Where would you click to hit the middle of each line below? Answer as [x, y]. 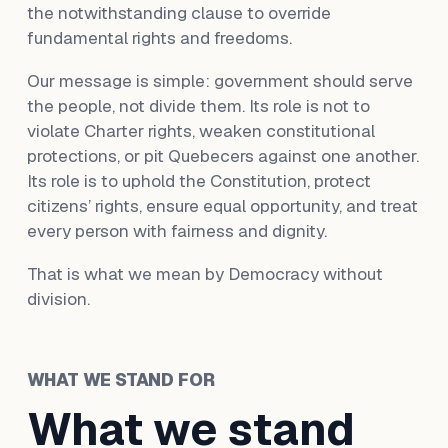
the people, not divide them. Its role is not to [198, 106]
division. [58, 299]
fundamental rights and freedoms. [159, 38]
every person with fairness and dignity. [176, 231]
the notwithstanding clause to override [178, 13]
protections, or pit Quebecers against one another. [222, 156]
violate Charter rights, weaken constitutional [200, 131]
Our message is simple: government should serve [219, 81]
